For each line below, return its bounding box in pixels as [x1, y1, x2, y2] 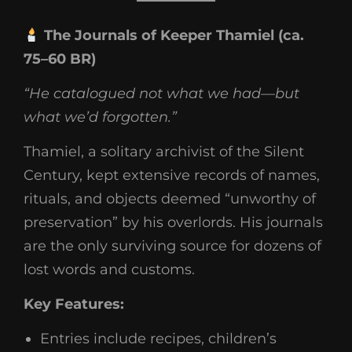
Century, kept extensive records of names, [24, 167, 320, 184]
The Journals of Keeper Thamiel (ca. [39, 27, 304, 44]
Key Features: [24, 295, 124, 313]
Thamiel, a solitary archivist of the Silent [24, 143, 304, 160]
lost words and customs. [24, 261, 195, 278]
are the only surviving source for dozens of [24, 237, 321, 255]
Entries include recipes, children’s [40, 330, 277, 347]
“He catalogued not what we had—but [24, 85, 299, 102]
